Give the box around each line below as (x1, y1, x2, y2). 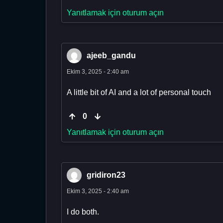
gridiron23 (87, 171, 125, 180)
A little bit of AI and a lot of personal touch (67, 88, 211, 97)
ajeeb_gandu (87, 51, 136, 60)
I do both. (67, 208, 99, 217)
